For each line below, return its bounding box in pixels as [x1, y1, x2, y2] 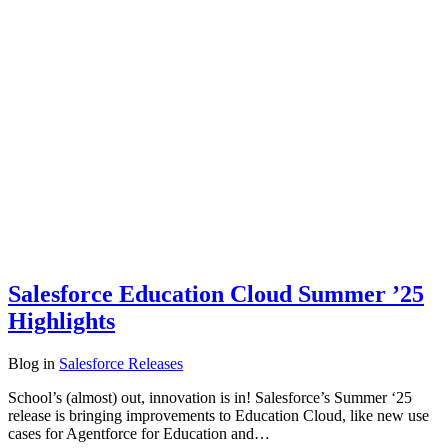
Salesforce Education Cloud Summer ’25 [8, 281, 424, 308]
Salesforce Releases [59, 354, 183, 372]
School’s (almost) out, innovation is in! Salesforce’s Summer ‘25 [8, 388, 412, 406]
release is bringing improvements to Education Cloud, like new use [8, 406, 429, 424]
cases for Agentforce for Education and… [8, 424, 270, 442]
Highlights [8, 308, 115, 335]
